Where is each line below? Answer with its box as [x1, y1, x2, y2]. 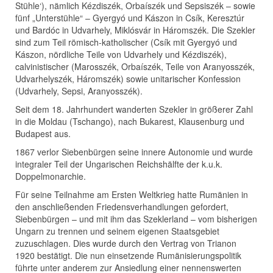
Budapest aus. [15, 127, 71, 140]
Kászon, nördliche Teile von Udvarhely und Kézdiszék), [15, 48, 227, 61]
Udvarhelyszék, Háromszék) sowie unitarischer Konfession [15, 73, 241, 85]
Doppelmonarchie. [15, 170, 86, 183]
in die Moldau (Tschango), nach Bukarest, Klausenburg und [15, 115, 244, 128]
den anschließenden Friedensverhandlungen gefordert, [15, 200, 229, 213]
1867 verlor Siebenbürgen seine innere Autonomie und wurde [15, 146, 253, 158]
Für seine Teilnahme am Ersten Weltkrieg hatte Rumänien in [15, 188, 248, 201]
